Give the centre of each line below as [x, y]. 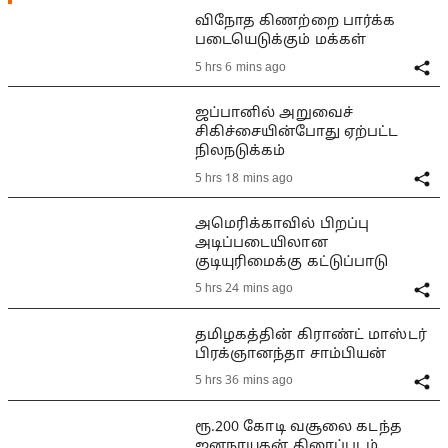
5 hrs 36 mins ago [244, 381]
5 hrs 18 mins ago [244, 178]
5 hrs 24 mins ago [244, 289]
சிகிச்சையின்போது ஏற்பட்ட [296, 133]
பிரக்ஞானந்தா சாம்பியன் [290, 354]
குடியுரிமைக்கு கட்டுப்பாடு [291, 262]
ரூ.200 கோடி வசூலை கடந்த [298, 427]
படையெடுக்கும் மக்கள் [280, 41]
